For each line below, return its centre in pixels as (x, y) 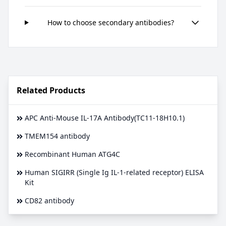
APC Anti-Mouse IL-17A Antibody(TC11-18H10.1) (105, 118)
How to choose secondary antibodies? (110, 22)
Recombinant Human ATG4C (72, 154)
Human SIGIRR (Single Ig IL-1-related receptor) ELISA (114, 172)
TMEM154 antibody (57, 136)
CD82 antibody (49, 200)
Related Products (51, 90)
